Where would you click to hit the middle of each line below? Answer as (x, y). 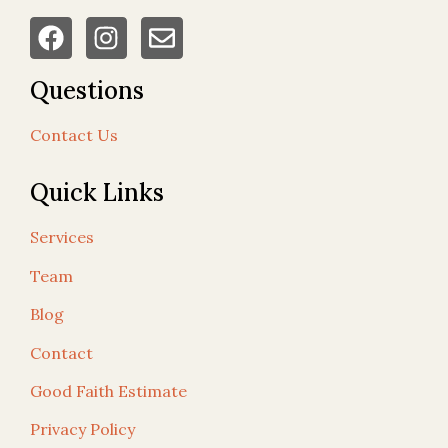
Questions (87, 90)
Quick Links (97, 193)
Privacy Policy (82, 429)
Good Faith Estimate (108, 390)
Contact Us (74, 135)
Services (62, 237)
